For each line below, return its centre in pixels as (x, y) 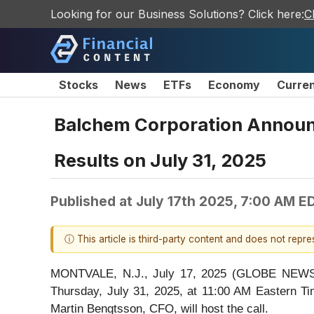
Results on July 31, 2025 (160, 160)
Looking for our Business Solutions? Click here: (177, 14)
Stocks (78, 85)
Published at (93, 201)
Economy (234, 85)
